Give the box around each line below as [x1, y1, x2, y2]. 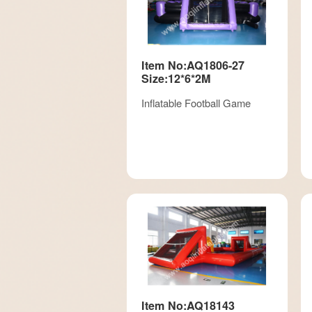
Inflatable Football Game [141, 95, 251, 110]
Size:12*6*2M [141, 70, 210, 86]
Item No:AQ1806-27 [141, 56, 244, 73]
